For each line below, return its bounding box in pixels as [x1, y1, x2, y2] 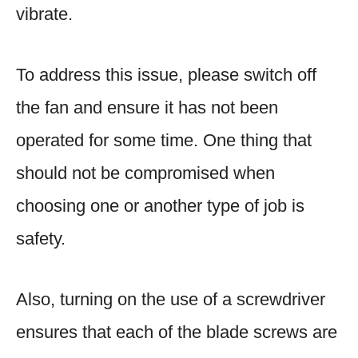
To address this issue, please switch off [16, 64, 316, 85]
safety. [16, 228, 66, 249]
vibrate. [16, 3, 73, 24]
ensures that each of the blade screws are [16, 321, 337, 342]
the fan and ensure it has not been [16, 97, 278, 117]
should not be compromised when [16, 162, 275, 183]
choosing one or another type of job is [16, 195, 304, 216]
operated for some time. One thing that [16, 129, 312, 150]
